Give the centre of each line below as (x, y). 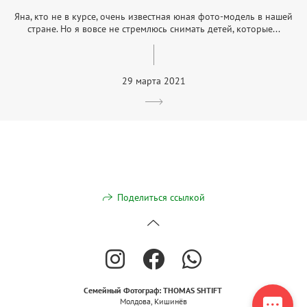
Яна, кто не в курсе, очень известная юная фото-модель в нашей (153, 16)
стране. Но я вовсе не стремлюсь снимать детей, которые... (153, 28)
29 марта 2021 (153, 81)
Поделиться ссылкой (161, 198)
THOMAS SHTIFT (193, 291)
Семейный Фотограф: (122, 291)
